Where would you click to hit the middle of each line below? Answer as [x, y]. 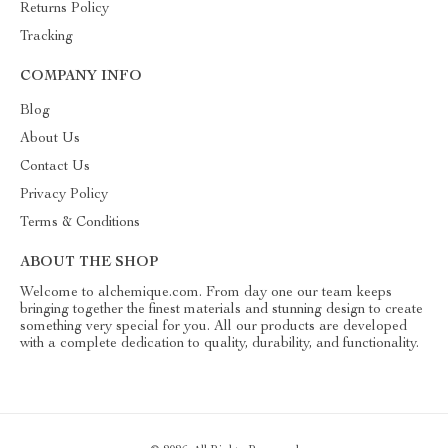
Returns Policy [64, 9]
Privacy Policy [64, 195]
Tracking [46, 37]
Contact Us [55, 167]
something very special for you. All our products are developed [213, 327]
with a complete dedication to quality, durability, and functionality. [219, 344]
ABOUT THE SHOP [89, 263]
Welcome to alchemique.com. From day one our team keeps [206, 293]
